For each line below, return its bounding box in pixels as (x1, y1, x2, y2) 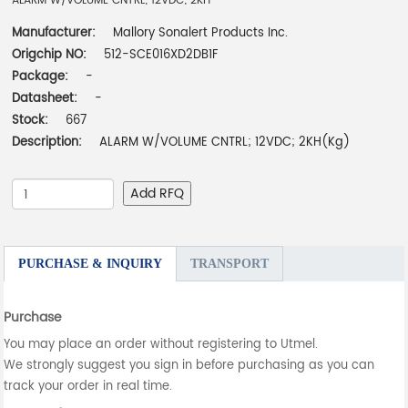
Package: (12, 67, 73, 87)
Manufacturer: (12, 24, 100, 44)
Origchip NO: (12, 46, 87, 66)
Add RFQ (130, 183, 185, 205)
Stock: (12, 111, 49, 131)
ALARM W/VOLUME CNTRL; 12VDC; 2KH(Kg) (99, 133, 351, 153)
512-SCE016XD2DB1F (104, 46, 219, 66)
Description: (12, 133, 83, 153)
